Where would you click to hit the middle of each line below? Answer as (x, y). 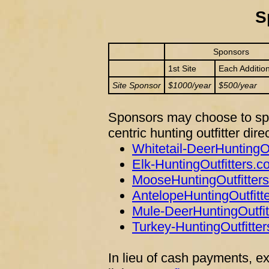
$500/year (238, 85)
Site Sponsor (137, 85)
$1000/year (190, 85)
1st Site (182, 68)
